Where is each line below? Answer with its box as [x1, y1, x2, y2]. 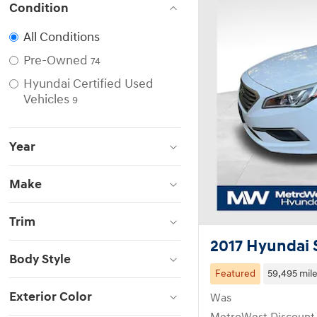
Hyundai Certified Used [23, 76, 154, 92]
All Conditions [23, 29, 100, 45]
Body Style [9, 251, 71, 267]
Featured [214, 267, 255, 279]
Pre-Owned [23, 52, 88, 69]
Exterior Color [9, 289, 92, 305]
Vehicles [23, 91, 69, 108]
